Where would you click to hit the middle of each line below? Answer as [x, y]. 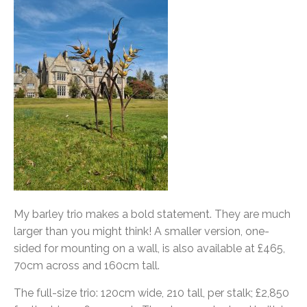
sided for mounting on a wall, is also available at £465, [149, 248]
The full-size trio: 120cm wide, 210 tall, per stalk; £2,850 [151, 293]
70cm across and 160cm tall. [87, 266]
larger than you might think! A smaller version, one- [142, 231]
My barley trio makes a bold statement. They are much [152, 214]
